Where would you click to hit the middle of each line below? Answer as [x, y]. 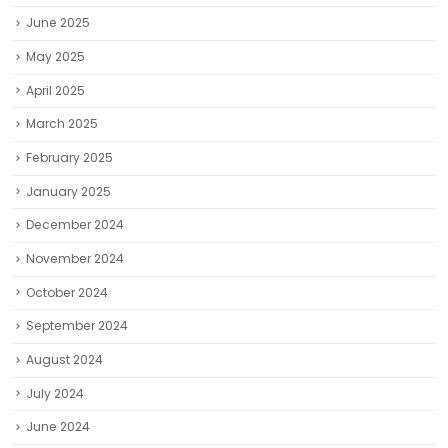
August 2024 [64, 360]
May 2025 [55, 56]
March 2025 [62, 124]
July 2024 [55, 393]
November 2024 [75, 259]
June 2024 [58, 427]
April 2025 [55, 90]
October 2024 [67, 292]
